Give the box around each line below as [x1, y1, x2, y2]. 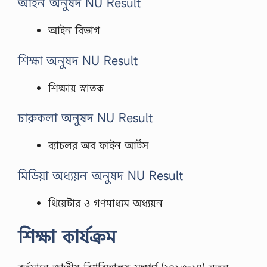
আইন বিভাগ [48, 23, 100, 37]
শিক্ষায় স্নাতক [48, 80, 104, 95]
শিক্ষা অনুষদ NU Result [18, 52, 138, 69]
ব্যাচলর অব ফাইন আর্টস [48, 138, 148, 152]
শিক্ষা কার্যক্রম [18, 225, 116, 248]
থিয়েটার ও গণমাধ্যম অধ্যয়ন [48, 195, 163, 210]
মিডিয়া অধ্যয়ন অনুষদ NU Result [18, 167, 183, 184]
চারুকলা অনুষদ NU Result [18, 110, 153, 126]
